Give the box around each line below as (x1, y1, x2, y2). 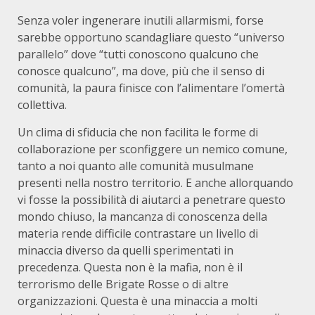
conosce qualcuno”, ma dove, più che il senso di (18, 63, 264, 79)
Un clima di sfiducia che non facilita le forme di (18, 124, 258, 140)
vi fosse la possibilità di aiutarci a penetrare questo (18, 191, 285, 207)
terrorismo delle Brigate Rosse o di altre (18, 276, 229, 292)
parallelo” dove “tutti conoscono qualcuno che (18, 46, 259, 62)
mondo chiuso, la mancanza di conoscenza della (18, 208, 267, 224)
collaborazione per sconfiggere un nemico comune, (18, 141, 288, 157)
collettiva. (18, 96, 67, 112)
